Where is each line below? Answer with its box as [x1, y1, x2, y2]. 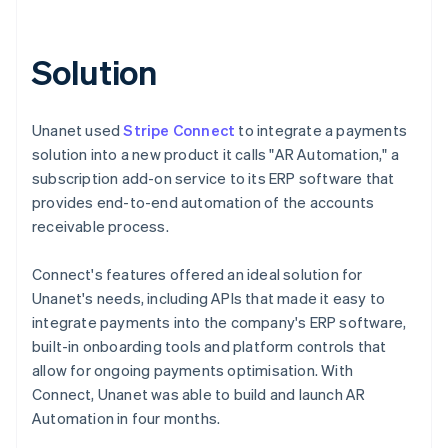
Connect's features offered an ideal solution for [32, 263, 363, 284]
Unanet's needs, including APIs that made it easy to [32, 287, 386, 308]
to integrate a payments [235, 119, 408, 140]
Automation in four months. [32, 407, 221, 428]
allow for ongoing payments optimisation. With [32, 359, 354, 380]
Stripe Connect [123, 119, 236, 140]
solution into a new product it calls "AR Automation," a [32, 143, 400, 164]
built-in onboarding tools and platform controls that [32, 335, 387, 356]
